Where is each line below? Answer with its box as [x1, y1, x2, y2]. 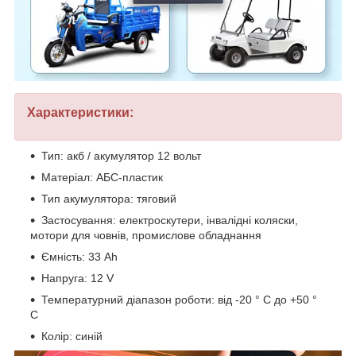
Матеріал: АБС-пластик [41, 170, 163, 184]
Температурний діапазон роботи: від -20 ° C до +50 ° [41, 292, 317, 306]
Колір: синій [41, 329, 103, 342]
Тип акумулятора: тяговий [41, 192, 176, 205]
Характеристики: [27, 105, 133, 119]
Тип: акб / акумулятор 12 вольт [41, 149, 201, 162]
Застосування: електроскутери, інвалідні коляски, [41, 213, 298, 226]
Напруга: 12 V [41, 271, 114, 284]
